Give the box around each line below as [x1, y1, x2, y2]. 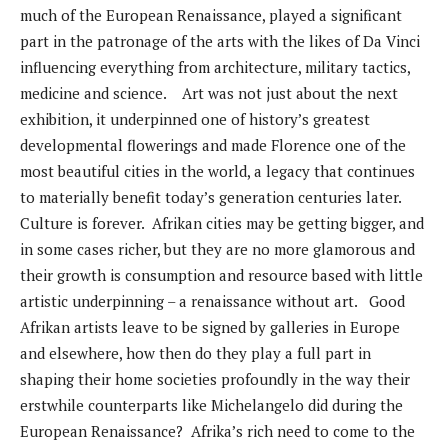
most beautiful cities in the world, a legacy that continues [20, 161, 415, 182]
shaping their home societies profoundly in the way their [20, 369, 410, 390]
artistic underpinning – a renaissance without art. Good [20, 291, 405, 312]
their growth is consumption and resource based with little [20, 265, 423, 286]
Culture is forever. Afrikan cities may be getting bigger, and [20, 213, 424, 234]
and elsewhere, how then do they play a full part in [20, 343, 371, 364]
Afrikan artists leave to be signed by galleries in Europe [20, 317, 400, 338]
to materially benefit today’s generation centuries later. [20, 187, 405, 208]
